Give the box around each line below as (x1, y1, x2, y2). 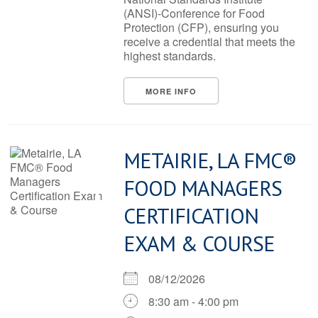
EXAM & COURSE (124, 229, 275, 257)
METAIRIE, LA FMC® (124, 146, 297, 174)
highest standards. (124, 48, 216, 64)
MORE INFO (146, 86, 197, 97)
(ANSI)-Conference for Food (124, 5, 265, 21)
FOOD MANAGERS (124, 174, 282, 202)
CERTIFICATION (124, 202, 258, 229)
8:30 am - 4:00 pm (148, 293, 238, 309)
